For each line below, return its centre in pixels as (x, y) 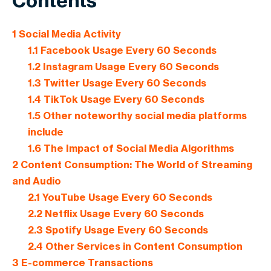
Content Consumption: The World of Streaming (135, 165)
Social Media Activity (69, 34)
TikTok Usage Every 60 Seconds (122, 100)
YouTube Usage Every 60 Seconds (126, 198)
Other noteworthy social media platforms (143, 116)
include (45, 132)
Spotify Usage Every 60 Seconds (125, 230)
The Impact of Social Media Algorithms (137, 149)
